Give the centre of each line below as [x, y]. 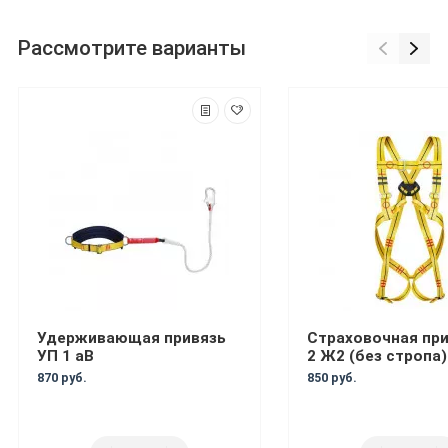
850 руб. [331, 377]
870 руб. [61, 377]
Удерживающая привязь [131, 337]
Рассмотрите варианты [132, 48]
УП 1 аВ [65, 355]
